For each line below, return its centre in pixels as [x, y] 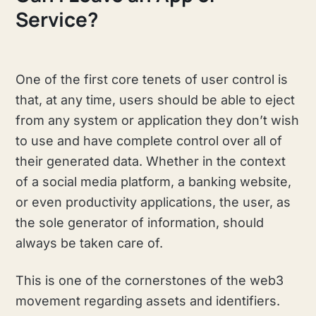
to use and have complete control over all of [149, 141]
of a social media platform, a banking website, [154, 182]
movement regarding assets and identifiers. [148, 301]
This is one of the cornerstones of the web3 [150, 281]
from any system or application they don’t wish [158, 121]
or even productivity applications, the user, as [153, 202]
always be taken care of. [90, 243]
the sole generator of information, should [140, 223]
